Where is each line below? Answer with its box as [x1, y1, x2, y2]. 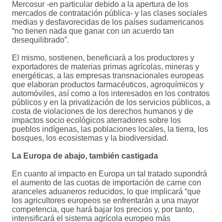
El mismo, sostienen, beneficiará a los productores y [12, 54, 194, 62]
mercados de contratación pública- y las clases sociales [12, 9, 207, 18]
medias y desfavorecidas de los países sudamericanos [12, 18, 204, 27]
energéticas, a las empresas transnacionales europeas [12, 71, 204, 80]
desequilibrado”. [12, 36, 69, 45]
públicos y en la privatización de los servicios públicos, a [12, 98, 210, 107]
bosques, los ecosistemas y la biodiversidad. [12, 134, 168, 143]
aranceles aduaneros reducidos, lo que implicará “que [12, 187, 201, 196]
